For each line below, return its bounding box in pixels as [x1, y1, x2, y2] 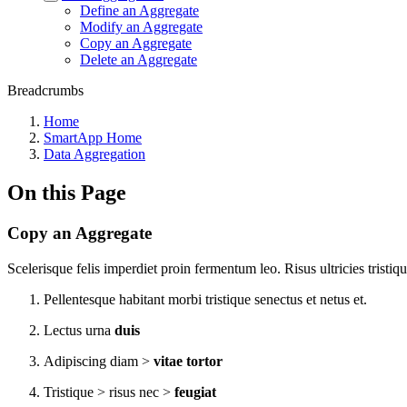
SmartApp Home [44, 130, 142, 145]
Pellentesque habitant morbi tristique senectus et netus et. [44, 291, 367, 307]
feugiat [174, 383, 216, 400]
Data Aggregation [44, 146, 145, 162]
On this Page [7, 180, 126, 204]
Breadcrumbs [7, 83, 84, 98]
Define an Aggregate [80, 3, 199, 18]
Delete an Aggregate [80, 52, 197, 67]
